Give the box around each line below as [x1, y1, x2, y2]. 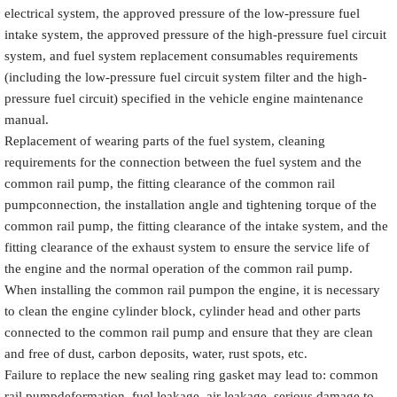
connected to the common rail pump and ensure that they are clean [4, 324, 373, 339]
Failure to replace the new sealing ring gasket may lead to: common [4, 367, 378, 382]
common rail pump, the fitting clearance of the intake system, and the [4, 218, 388, 233]
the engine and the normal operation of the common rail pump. [4, 261, 353, 276]
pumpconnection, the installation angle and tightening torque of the [4, 197, 377, 212]
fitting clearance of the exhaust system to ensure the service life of [4, 239, 370, 254]
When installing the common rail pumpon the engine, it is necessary [4, 282, 380, 297]
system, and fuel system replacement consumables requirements [4, 48, 358, 63]
